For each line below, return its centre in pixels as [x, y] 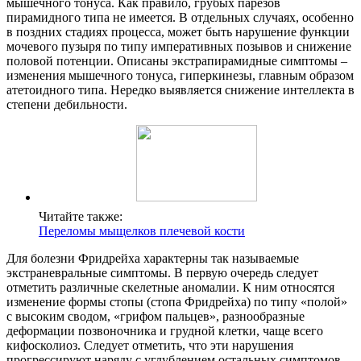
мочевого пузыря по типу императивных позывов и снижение [179, 46]
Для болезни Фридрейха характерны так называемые [153, 258]
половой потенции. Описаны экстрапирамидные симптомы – [177, 60]
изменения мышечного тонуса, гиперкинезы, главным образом [180, 75]
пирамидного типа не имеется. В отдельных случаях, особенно [180, 17]
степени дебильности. [67, 104]
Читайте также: [81, 216]
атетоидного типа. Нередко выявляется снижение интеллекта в [180, 89]
